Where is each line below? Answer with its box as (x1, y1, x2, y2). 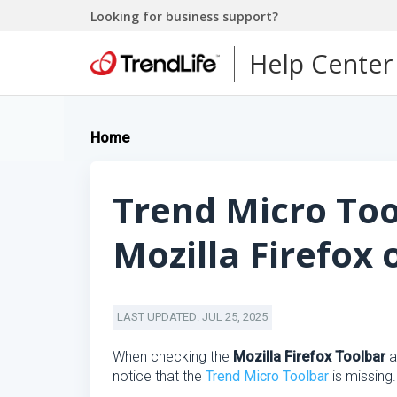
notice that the (113, 368, 206, 385)
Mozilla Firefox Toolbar (233, 348, 385, 365)
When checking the (113, 348, 233, 365)
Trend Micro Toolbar (206, 368, 329, 385)
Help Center (249, 45, 393, 81)
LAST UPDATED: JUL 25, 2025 (117, 310, 268, 323)
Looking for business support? (90, 7, 278, 25)
